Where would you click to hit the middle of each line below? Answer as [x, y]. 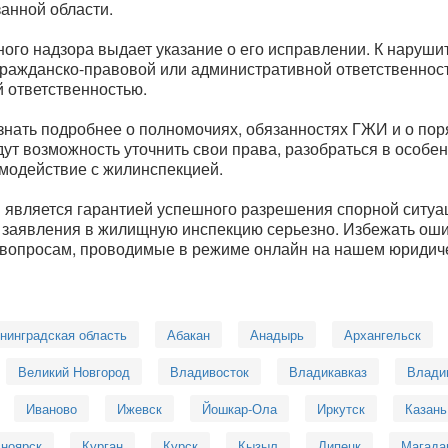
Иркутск [341, 408]
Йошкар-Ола [239, 408]
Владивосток [209, 371]
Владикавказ [328, 371]
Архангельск [382, 334]
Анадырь [277, 334]
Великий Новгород [74, 371]
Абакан [188, 334]
